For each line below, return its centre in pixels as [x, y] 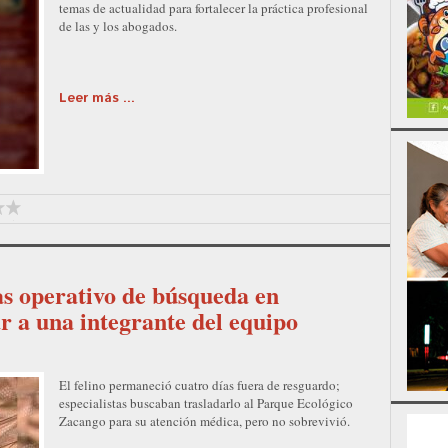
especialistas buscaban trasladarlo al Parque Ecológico [206, 402]
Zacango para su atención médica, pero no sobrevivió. [204, 420]
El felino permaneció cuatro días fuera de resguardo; [199, 384]
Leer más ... [97, 98]
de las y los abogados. [118, 25]
